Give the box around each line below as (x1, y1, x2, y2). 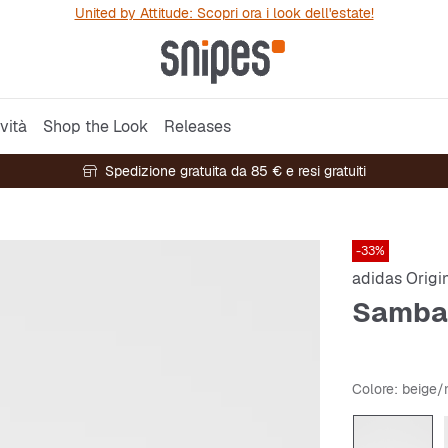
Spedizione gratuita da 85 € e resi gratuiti (104, 162, 366, 180)
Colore (352, 380, 394, 398)
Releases (164, 115, 231, 137)
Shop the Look (43, 115, 148, 137)
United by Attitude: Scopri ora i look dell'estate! (74, 4, 374, 22)
